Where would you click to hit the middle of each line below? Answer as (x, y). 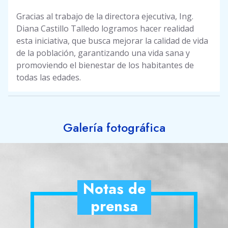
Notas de (114, 189)
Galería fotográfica (114, 128)
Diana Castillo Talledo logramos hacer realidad (105, 29)
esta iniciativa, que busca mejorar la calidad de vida (112, 41)
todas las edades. (49, 78)
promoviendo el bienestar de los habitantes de (105, 65)
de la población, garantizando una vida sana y (103, 53)
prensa (114, 206)
